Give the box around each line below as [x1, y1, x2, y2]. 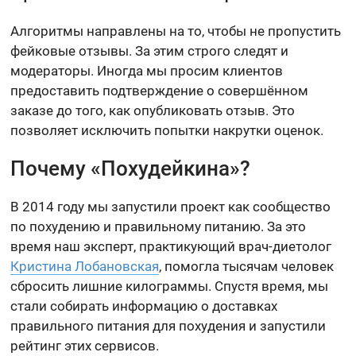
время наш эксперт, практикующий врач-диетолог [10, 238, 332, 254]
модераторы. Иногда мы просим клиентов [10, 63, 284, 79]
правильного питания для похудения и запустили [10, 318, 327, 334]
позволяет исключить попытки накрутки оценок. [10, 122, 324, 138]
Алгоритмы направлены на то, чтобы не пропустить [10, 23, 342, 39]
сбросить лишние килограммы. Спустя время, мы [10, 278, 329, 294]
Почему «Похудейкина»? [10, 157, 251, 180]
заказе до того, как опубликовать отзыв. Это [10, 103, 296, 118]
